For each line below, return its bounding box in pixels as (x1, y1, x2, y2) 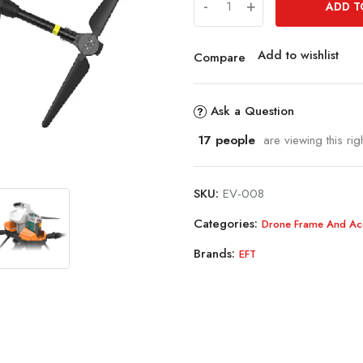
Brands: (194, 244, 239, 263)
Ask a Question (211, 102, 294, 121)
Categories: (194, 214, 262, 233)
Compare (194, 49, 246, 67)
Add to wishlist (258, 46, 339, 65)
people (211, 130, 255, 149)
